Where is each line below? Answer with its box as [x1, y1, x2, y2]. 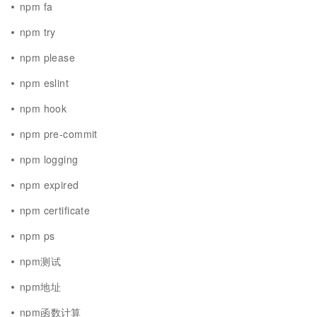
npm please [20, 50, 76, 64]
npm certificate [20, 203, 91, 217]
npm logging [20, 152, 79, 166]
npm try [20, 25, 56, 39]
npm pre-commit [20, 127, 98, 141]
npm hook [20, 101, 67, 115]
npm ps [20, 229, 55, 243]
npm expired [20, 178, 79, 192]
